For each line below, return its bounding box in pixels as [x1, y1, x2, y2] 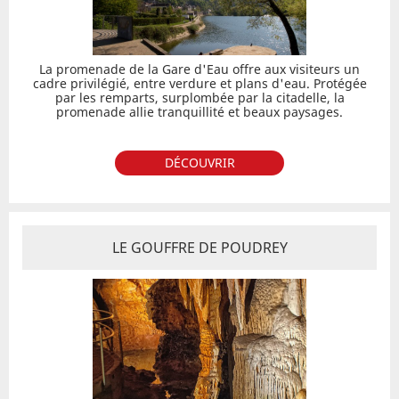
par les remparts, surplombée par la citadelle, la [54, 89, 345, 106]
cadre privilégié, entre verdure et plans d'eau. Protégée [32, 75, 367, 92]
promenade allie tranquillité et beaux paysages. [56, 103, 343, 120]
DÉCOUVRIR [164, 154, 235, 171]
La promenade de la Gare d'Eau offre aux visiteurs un [39, 61, 360, 77]
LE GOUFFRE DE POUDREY [111, 238, 288, 257]
